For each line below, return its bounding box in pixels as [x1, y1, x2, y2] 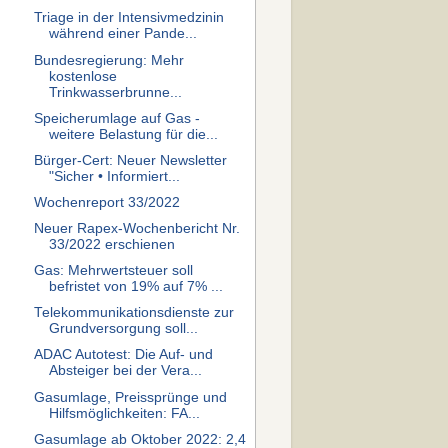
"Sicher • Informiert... [48, 168, 180, 184]
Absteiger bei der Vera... [48, 363, 202, 379]
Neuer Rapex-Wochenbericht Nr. [33, 221, 240, 236]
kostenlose [48, 68, 117, 84]
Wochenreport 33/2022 [33, 194, 180, 210]
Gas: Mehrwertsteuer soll [33, 263, 193, 279]
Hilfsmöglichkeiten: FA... [48, 405, 200, 421]
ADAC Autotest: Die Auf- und [33, 347, 213, 363]
